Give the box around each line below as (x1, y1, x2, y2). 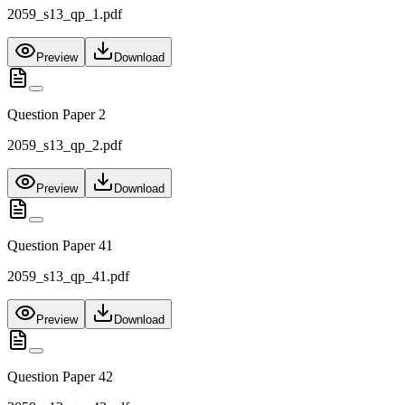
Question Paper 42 (7, 369, 113, 385)
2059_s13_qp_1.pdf (7, 6, 122, 23)
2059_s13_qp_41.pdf (7, 268, 129, 285)
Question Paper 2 (7, 107, 106, 123)
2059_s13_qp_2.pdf (7, 137, 122, 154)
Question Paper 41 (7, 238, 113, 254)
